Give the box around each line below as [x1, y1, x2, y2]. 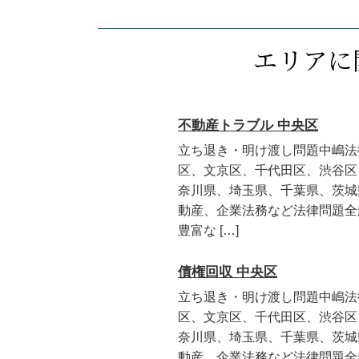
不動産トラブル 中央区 [178, 118, 318, 133]
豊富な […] [178, 223, 239, 237]
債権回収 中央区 [178, 264, 277, 280]
